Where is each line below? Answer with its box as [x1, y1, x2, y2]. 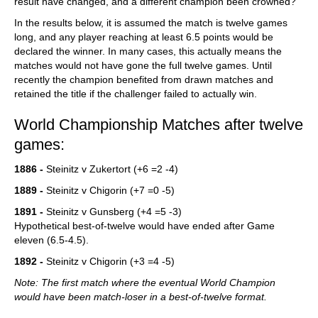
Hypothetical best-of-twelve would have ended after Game [14, 220, 275, 231]
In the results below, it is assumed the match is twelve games [14, 17, 287, 28]
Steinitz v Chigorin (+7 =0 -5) [43, 185, 175, 196]
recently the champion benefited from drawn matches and [14, 74, 273, 85]
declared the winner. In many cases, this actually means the [14, 45, 282, 57]
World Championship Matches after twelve [14, 116, 303, 133]
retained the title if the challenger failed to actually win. [14, 88, 257, 99]
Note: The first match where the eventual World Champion [14, 277, 275, 288]
